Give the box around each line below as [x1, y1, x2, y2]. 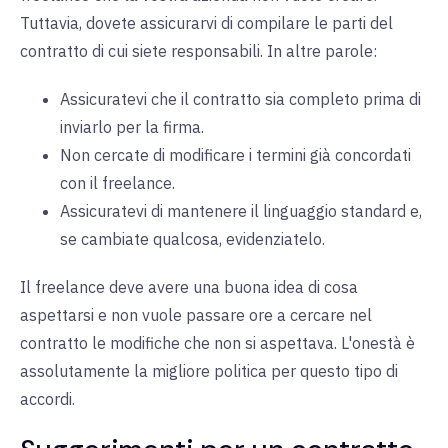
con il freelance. [60, 173, 175, 194]
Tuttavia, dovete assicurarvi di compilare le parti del [20, 13, 393, 34]
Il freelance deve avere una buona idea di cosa [20, 277, 358, 298]
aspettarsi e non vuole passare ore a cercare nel [20, 305, 372, 326]
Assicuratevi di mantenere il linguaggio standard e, [60, 201, 422, 222]
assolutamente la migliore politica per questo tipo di [20, 361, 398, 382]
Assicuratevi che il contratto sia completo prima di [60, 89, 421, 110]
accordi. [20, 389, 75, 410]
